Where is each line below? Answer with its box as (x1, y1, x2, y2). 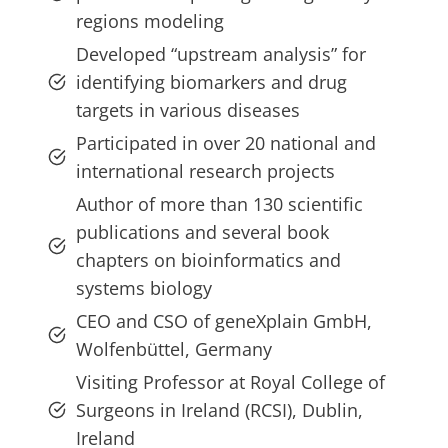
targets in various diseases (76, 98, 300, 123)
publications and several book (76, 220, 329, 245)
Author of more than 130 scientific (76, 192, 363, 217)
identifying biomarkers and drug (76, 70, 347, 95)
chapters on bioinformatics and (76, 248, 341, 273)
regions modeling (76, 9, 224, 34)
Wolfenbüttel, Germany (76, 337, 272, 362)
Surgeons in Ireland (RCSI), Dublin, (76, 398, 363, 423)
